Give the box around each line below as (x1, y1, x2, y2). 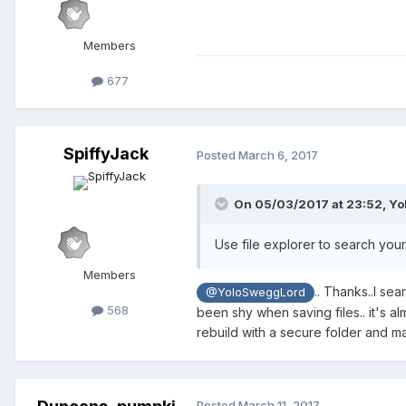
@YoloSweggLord (206, 285, 306, 300)
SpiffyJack (63, 143, 149, 163)
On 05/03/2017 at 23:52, (234, 197, 389, 212)
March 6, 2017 (238, 147, 318, 162)
